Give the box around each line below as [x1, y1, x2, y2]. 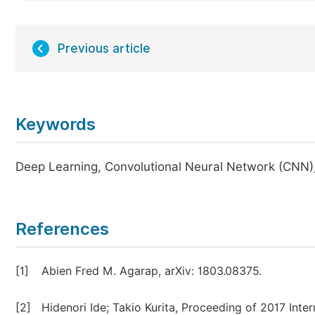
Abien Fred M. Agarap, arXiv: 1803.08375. [41, 264, 262, 278]
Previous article [58, 41, 150, 56]
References [15, 219, 109, 239]
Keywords [15, 114, 96, 134]
